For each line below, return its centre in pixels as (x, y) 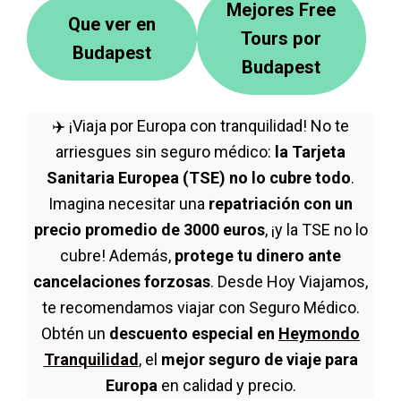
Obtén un (75, 333)
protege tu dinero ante (258, 256)
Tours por (282, 38)
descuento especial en (194, 333)
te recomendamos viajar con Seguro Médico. (200, 307)
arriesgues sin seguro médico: (165, 152)
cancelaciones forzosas (122, 282)
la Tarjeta (310, 152)
